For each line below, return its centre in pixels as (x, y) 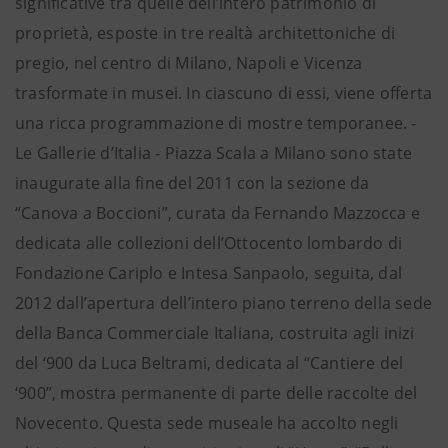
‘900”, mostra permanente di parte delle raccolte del (216, 393)
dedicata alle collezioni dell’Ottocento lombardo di (209, 243)
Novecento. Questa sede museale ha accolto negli (207, 423)
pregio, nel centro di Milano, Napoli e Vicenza (189, 63)
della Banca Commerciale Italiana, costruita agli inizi (214, 333)
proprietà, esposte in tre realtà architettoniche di (205, 33)
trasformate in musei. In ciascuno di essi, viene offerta (224, 93)
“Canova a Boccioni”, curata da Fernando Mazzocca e (218, 213)
